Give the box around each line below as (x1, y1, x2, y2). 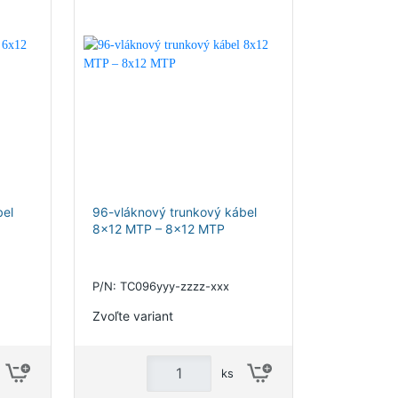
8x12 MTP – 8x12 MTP (92, 221, 225, 236)
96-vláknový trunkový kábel (92, 204, 257, 219)
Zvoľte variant (92, 307, 173, 323)
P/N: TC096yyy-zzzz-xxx (92, 279, 229, 293)
